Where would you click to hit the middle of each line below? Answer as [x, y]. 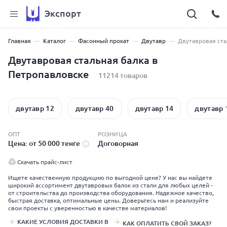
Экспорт [63, 13]
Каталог [54, 41]
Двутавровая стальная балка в [83, 60]
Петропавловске [48, 74]
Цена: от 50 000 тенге [45, 143]
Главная [20, 41]
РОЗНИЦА [112, 134]
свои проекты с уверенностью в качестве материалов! [87, 208]
